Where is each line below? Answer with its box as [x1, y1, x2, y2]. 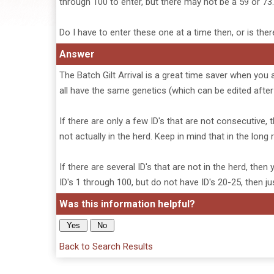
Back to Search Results [59, 241, 153, 252]
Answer [59, 48, 95, 60]
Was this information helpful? [59, 198, 195, 210]
